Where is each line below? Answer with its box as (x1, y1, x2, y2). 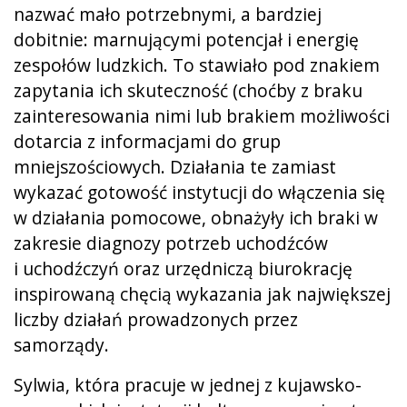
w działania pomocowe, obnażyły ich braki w (14, 204, 378, 230)
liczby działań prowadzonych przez (14, 306, 298, 332)
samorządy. (14, 332, 109, 357)
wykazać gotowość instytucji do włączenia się (14, 179, 385, 204)
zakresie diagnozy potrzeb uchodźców (14, 230, 328, 255)
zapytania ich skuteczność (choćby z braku (14, 77, 362, 103)
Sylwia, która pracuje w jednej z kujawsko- (14, 372, 362, 397)
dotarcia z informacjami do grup (14, 128, 281, 154)
